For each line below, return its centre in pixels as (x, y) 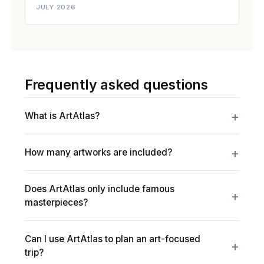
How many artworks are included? (98, 153)
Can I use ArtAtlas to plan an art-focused (112, 239)
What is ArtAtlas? (62, 116)
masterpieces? (56, 203)
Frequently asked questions (116, 84)
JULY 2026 (56, 7)
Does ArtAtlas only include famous (99, 189)
